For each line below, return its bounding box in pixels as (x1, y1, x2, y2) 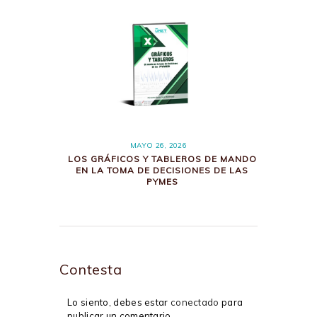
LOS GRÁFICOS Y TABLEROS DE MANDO (67, 153, 257, 164)
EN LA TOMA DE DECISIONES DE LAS (76, 164, 249, 175)
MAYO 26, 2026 (130, 141, 187, 151)
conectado (170, 296, 219, 308)
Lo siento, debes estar (67, 296, 171, 308)
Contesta (59, 260, 122, 278)
